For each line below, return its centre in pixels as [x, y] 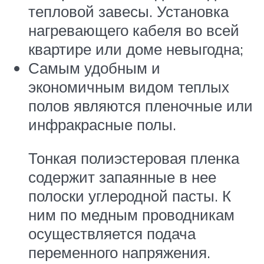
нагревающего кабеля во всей [134, 30]
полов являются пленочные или [141, 105]
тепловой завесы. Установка [128, 11]
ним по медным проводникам [131, 215]
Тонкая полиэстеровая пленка [134, 158]
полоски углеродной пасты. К [130, 196]
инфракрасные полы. [102, 124]
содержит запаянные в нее [122, 177]
